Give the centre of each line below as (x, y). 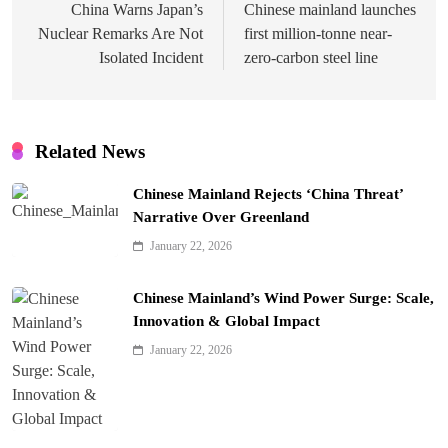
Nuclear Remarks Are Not (120, 33)
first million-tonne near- (318, 33)
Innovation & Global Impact (226, 320)
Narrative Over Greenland (221, 216)
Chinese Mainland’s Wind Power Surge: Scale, (283, 297)
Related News (90, 151)
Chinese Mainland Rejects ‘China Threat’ (268, 193)
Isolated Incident (151, 57)
